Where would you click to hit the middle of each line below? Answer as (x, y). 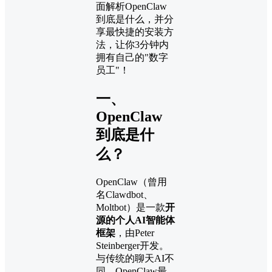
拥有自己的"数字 (132, 57)
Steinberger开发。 (132, 245)
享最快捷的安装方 (135, 32)
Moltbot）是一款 (131, 207)
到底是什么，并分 (135, 19)
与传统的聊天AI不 (135, 258)
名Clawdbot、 (124, 194)
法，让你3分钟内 (132, 44)
